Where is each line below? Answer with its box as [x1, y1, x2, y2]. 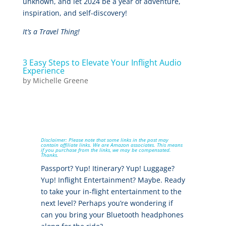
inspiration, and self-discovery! [22, 8, 127, 18]
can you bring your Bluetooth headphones [40, 210, 184, 220]
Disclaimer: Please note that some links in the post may [40, 136, 168, 144]
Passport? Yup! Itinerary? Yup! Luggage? [40, 163, 175, 174]
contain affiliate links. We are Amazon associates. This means [40, 141, 183, 149]
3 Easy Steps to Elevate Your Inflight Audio [22, 57, 182, 69]
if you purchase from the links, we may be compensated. [40, 146, 171, 154]
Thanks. [40, 151, 59, 159]
